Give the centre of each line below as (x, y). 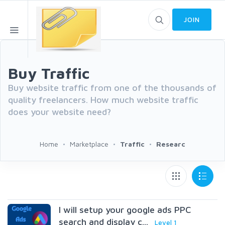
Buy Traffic (49, 73)
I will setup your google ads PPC (125, 210)
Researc (171, 144)
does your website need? (60, 112)
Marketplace (89, 144)
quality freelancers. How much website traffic (103, 100)
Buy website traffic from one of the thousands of (112, 88)
